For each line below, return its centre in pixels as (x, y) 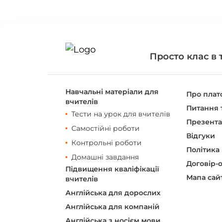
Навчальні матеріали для (112, 92)
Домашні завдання (105, 157)
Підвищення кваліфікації (112, 169)
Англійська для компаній (112, 207)
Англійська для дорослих (113, 193)
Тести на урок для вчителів (121, 114)
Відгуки (200, 136)
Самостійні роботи (106, 128)
